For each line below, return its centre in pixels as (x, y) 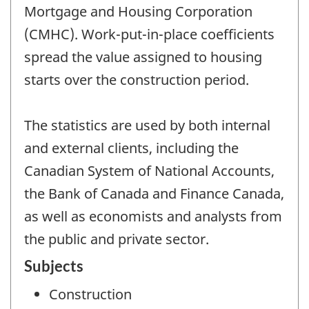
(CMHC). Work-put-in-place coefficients (149, 34)
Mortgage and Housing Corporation (138, 11)
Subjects (54, 266)
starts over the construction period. (137, 79)
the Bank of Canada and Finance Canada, (154, 193)
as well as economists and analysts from (153, 216)
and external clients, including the (131, 148)
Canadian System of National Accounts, (149, 170)
